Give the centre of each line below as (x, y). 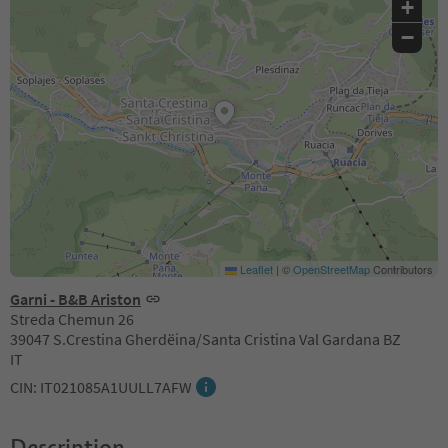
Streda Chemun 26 (72, 319)
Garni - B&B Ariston (75, 299)
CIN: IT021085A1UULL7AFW (101, 387)
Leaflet (255, 269)
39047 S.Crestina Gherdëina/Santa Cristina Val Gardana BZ (205, 339)
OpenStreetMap (331, 269)
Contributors (401, 269)
